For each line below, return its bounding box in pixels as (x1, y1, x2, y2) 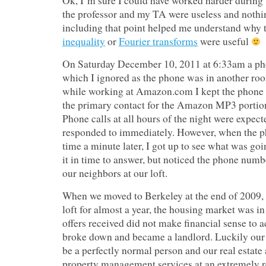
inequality (62, 34, 105, 48)
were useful (198, 34, 251, 48)
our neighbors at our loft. (62, 166, 167, 180)
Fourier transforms (119, 34, 198, 48)
